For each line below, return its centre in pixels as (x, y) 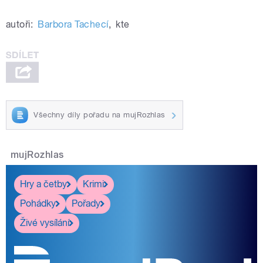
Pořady (86, 204)
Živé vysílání (45, 223)
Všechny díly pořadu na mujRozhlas (100, 115)
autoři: (20, 25)
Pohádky (38, 204)
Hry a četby (43, 184)
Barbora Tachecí (73, 25)
